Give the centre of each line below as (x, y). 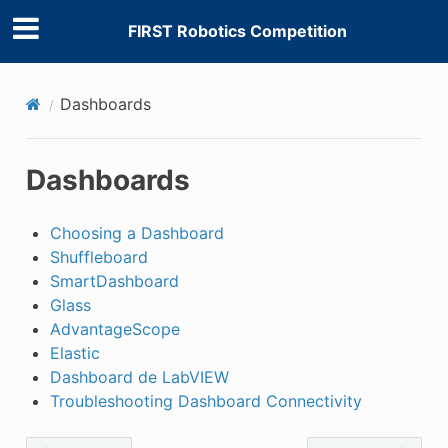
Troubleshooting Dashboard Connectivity (205, 400)
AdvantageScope (114, 328)
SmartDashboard (114, 280)
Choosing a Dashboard (136, 232)
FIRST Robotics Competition (237, 31)
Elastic (74, 352)
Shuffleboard (98, 256)
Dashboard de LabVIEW (139, 376)
